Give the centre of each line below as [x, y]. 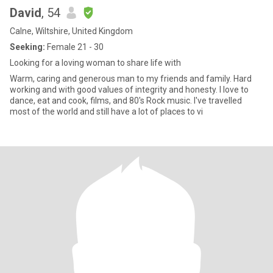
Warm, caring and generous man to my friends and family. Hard [131, 79]
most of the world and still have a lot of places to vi [106, 112]
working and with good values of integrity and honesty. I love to [115, 90]
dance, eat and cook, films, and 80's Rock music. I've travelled [102, 101]
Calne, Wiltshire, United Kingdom [71, 31]
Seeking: [27, 47]
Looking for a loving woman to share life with [95, 63]
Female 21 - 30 [74, 47]
